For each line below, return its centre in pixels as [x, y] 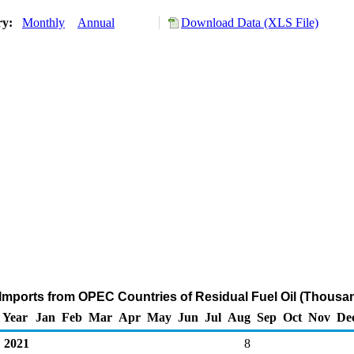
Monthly [43, 23]
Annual [96, 23]
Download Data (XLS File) [250, 23]
